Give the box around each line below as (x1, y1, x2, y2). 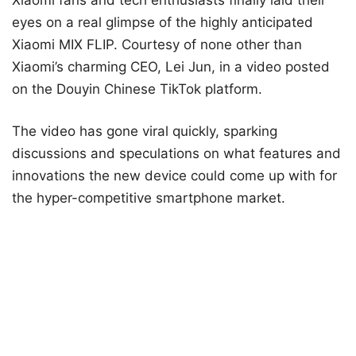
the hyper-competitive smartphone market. (12, 190, 285, 207)
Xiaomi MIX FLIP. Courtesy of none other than (12, 36, 302, 52)
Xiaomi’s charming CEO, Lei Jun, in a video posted (12, 58, 330, 75)
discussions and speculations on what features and (12, 145, 341, 162)
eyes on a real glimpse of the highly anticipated (12, 14, 313, 30)
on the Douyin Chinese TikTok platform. (12, 80, 262, 97)
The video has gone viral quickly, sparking (12, 123, 277, 140)
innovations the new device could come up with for (12, 168, 337, 184)
